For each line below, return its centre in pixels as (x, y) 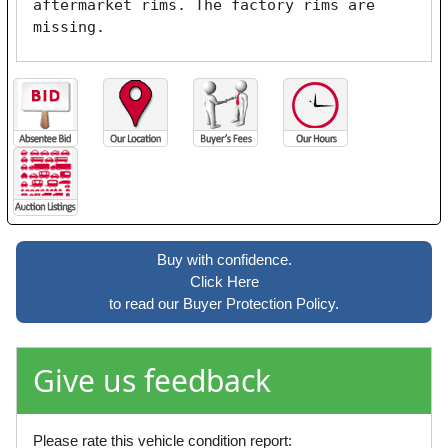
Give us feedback (152, 381)
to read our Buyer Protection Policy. (224, 304)
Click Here (224, 282)
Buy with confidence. (224, 260)
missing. (69, 27)
